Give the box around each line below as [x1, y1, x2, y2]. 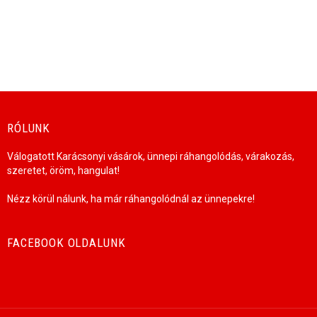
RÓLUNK [7, 120, 51, 135]
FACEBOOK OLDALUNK [7, 235, 126, 250]
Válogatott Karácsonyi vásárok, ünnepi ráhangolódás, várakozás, [7, 150, 294, 162]
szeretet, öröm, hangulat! [7, 164, 120, 176]
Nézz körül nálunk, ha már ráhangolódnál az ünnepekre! [7, 192, 255, 204]
